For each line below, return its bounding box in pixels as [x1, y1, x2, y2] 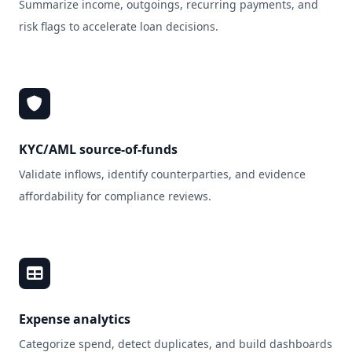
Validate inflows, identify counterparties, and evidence [19, 167, 306, 181]
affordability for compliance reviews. [19, 189, 211, 203]
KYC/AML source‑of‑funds [19, 141, 178, 158]
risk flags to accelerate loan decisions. [19, 19, 218, 34]
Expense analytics [19, 310, 130, 328]
